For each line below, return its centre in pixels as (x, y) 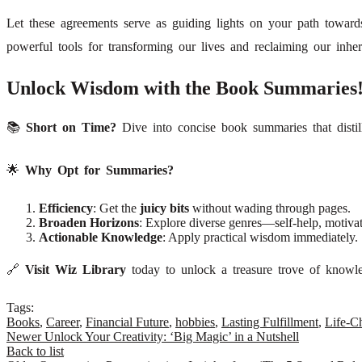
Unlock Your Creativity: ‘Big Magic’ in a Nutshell (172, 337)
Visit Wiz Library (76, 270)
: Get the (116, 208)
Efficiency (66, 208)
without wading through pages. (270, 208)
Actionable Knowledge (101, 238)
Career (63, 322)
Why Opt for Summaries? (99, 170)
